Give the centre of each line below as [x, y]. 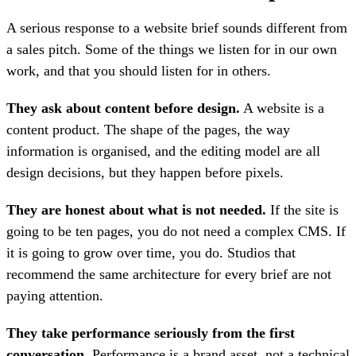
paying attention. [55, 296]
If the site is [302, 210]
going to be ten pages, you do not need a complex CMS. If [176, 232]
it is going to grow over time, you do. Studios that [151, 253]
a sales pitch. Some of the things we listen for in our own [172, 50]
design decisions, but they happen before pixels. [145, 173]
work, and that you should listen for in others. [139, 71]
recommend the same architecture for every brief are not [169, 275]
